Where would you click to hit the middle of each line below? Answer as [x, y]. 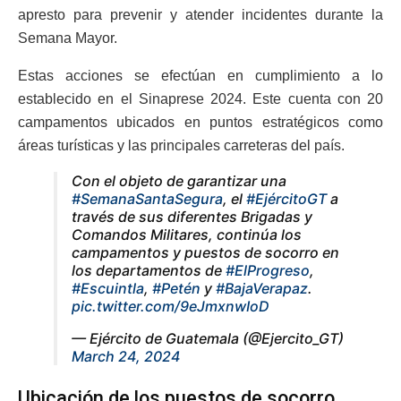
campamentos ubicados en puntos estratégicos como [200, 123]
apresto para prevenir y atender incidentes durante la [200, 15]
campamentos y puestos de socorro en [205, 253]
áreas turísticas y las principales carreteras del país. [181, 146]
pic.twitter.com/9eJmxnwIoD [171, 307]
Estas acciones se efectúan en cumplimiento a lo [200, 76]
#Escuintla [108, 289]
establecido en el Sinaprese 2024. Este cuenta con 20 [200, 99]
